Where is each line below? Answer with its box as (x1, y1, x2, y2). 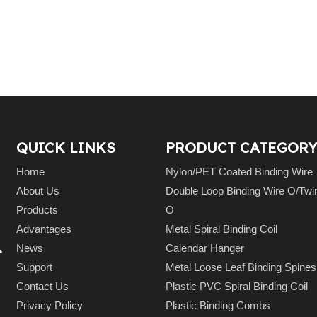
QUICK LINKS (16, 139, 116, 156)
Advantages (16, 223, 72, 235)
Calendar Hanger (165, 242, 244, 254)
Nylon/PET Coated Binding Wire (165, 166, 313, 178)
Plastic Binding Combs (165, 299, 270, 311)
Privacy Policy (16, 299, 83, 311)
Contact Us (16, 280, 69, 292)
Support (16, 261, 53, 273)
